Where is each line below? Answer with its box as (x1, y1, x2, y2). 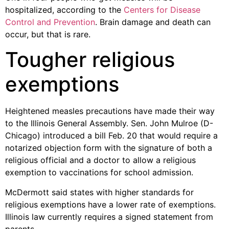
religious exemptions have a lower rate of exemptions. (5, 199, 216, 210)
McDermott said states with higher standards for (5, 187, 194, 197)
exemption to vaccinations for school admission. (5, 167, 193, 178)
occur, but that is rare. (5, 29, 90, 40)
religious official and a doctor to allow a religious (5, 155, 196, 166)
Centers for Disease (124, 5, 200, 15)
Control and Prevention (5, 17, 95, 28)
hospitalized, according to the (5, 5, 124, 15)
